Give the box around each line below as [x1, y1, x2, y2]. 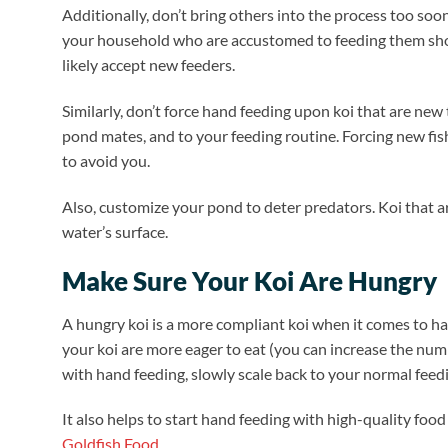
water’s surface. [62, 221, 168, 241]
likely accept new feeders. [62, 55, 235, 75]
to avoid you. [62, 151, 150, 171]
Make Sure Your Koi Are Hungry [62, 265, 437, 296]
